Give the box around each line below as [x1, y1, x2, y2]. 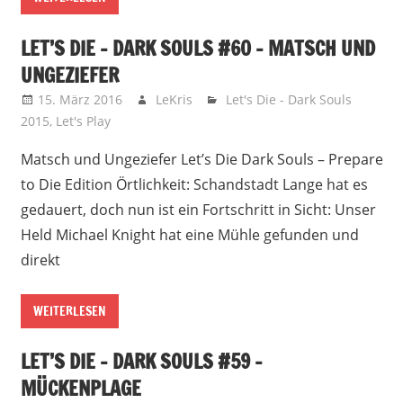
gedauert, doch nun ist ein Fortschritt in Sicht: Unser [20, 199, 376, 219]
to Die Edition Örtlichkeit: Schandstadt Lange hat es [20, 174, 368, 194]
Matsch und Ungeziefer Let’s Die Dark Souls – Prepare [20, 148, 383, 169]
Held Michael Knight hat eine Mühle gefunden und [20, 224, 359, 245]
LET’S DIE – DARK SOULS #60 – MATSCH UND [20, 33, 375, 62]
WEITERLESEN [32, 301, 106, 320]
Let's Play [55, 112, 111, 130]
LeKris [155, 90, 193, 108]
